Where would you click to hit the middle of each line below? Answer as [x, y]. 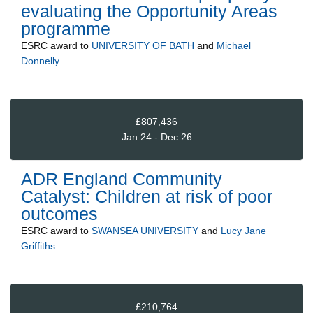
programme [66, 29]
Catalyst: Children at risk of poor [147, 197]
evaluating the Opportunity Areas [149, 12]
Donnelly [40, 61]
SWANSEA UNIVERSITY [145, 231]
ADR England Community [122, 179]
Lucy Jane [243, 231]
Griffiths [38, 246]
